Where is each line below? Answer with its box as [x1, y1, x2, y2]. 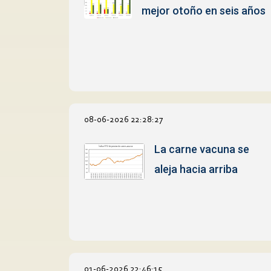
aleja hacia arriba [154, 162, 238, 175]
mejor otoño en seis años [142, 4, 266, 17]
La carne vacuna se [154, 142, 249, 155]
